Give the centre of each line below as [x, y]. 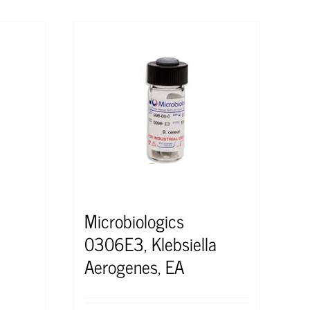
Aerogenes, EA [134, 266]
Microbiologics [134, 220]
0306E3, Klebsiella [151, 243]
